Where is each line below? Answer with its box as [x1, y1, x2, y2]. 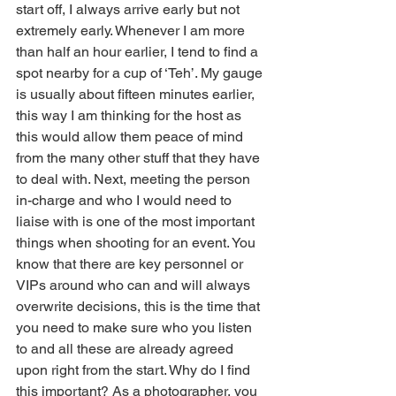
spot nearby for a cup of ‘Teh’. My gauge [16, 65, 266, 82]
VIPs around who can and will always [16, 277, 254, 294]
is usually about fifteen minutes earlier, [16, 86, 258, 103]
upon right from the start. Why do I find [16, 362, 254, 379]
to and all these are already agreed [16, 340, 237, 358]
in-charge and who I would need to [16, 192, 235, 209]
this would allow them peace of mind [16, 128, 247, 146]
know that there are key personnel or [16, 255, 247, 273]
